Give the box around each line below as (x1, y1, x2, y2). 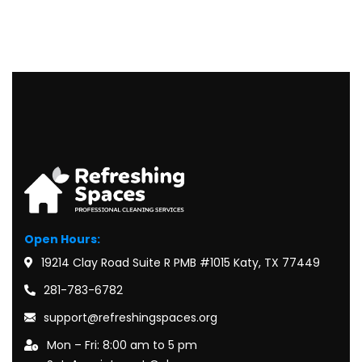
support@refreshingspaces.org (44, 309, 217, 326)
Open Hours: (24, 230, 100, 247)
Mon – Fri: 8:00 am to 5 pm (47, 336, 197, 353)
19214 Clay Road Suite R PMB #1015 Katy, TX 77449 (41, 254, 320, 271)
